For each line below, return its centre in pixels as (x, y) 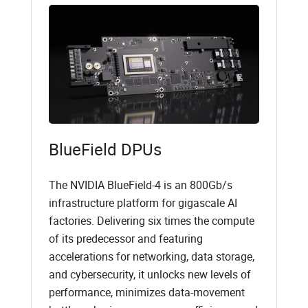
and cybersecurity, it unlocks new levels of (150, 274)
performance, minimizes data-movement (146, 292)
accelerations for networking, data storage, (151, 256)
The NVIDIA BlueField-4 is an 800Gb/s (140, 185)
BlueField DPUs (105, 149)
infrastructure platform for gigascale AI (143, 202)
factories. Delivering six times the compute (151, 220)
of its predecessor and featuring (125, 238)
